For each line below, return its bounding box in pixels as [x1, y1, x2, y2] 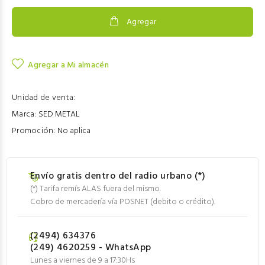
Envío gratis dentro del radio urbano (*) [30, 169, 206, 184]
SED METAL [36, 108, 80, 121]
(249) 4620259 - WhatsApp [30, 240, 151, 256]
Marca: [12, 108, 37, 121]
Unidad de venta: [12, 91, 76, 105]
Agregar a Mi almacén [28, 59, 109, 72]
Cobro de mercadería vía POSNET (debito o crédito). [30, 195, 215, 209]
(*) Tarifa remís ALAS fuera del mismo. [30, 182, 161, 196]
